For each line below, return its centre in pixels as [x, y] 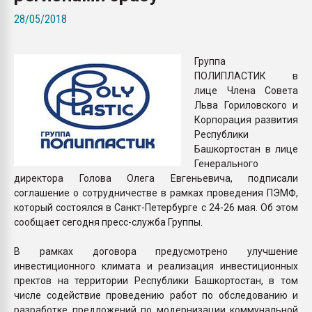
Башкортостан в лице [246, 149]
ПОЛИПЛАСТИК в [246, 76]
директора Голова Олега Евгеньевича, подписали [156, 178]
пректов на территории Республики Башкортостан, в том [156, 280]
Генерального [226, 163]
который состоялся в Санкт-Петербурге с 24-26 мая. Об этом [156, 207]
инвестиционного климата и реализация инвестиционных [156, 266]
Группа [210, 61]
